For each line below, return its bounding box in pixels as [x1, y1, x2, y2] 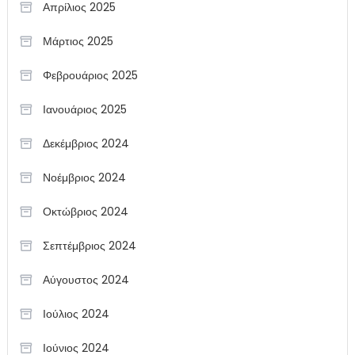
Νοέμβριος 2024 [42, 170, 126, 186]
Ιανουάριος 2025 [42, 101, 127, 118]
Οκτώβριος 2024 [42, 204, 128, 220]
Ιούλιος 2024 [42, 306, 109, 323]
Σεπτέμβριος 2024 [42, 238, 136, 254]
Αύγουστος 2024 [42, 272, 129, 288]
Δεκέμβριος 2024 [42, 136, 129, 152]
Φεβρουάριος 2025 [42, 67, 138, 84]
